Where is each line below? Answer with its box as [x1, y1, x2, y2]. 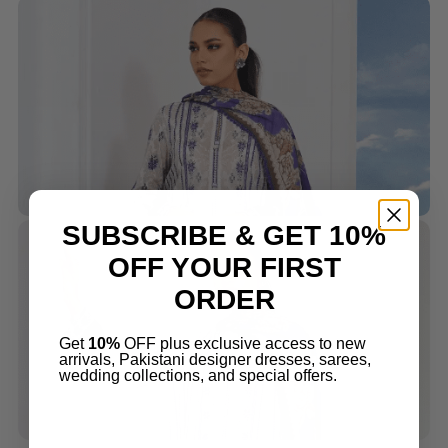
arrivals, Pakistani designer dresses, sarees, [59, 350, 371, 368]
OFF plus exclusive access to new [120, 334, 366, 352]
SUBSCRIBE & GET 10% [62, 219, 386, 251]
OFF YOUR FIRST [107, 251, 341, 283]
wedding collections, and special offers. [59, 366, 337, 384]
